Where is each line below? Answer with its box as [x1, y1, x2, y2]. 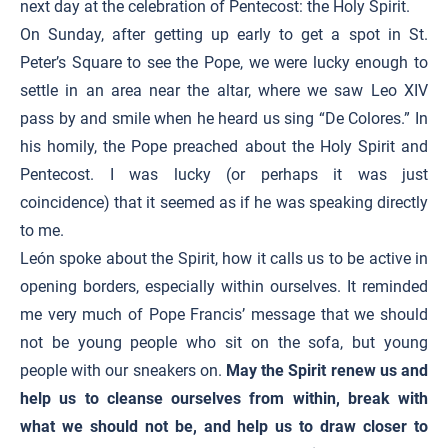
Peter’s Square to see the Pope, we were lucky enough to [20, 53, 428, 72]
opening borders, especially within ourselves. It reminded [20, 277, 428, 296]
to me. [20, 221, 64, 240]
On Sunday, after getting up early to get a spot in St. [20, 25, 428, 44]
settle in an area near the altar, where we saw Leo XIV [20, 81, 428, 100]
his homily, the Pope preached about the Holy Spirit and [20, 137, 428, 156]
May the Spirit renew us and [226, 361, 428, 380]
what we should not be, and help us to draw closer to [20, 417, 428, 436]
